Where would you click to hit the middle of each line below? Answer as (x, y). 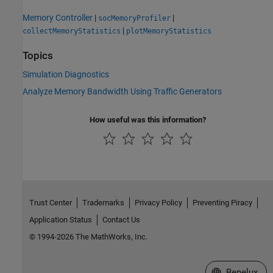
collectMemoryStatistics (72, 31)
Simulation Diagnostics (66, 74)
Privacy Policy (158, 202)
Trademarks (103, 202)
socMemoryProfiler (134, 18)
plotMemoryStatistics (169, 31)
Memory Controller (58, 17)
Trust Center (50, 202)
